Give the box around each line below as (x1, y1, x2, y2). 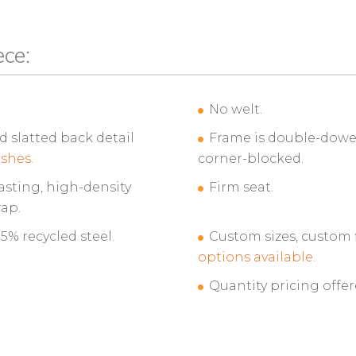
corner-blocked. (198, 151, 304, 166)
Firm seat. (209, 180, 274, 195)
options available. (198, 250, 316, 265)
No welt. (209, 102, 263, 117)
